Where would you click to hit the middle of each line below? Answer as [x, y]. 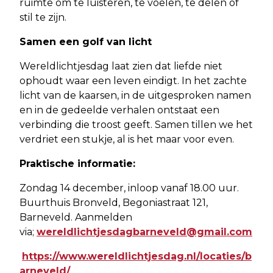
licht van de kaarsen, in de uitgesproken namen [135, 95]
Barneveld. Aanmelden [76, 217]
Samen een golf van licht [86, 41]
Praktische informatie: [77, 163]
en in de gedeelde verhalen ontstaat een [119, 110]
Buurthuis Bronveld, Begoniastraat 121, [114, 202]
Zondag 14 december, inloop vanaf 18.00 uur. [129, 188]
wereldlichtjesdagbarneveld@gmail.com [144, 232]
